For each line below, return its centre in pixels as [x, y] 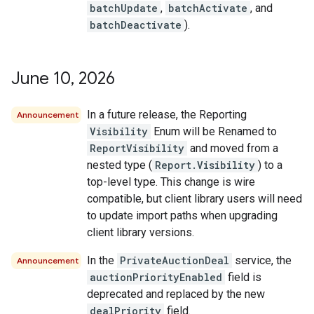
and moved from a [233, 148]
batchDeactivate [136, 25]
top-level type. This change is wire [171, 182]
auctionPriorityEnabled [156, 277]
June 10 [41, 78]
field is [243, 277]
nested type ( [120, 165]
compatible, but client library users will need [194, 199]
